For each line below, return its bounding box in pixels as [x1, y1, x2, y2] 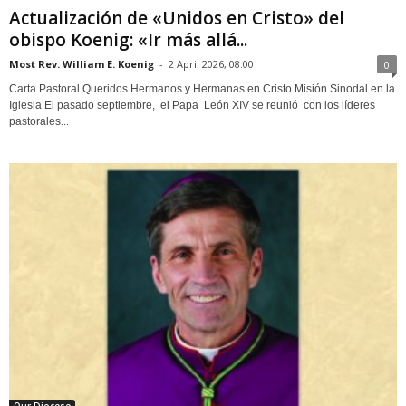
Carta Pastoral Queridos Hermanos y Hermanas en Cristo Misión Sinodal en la [9, 82, 395, 95]
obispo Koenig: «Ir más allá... [9, 27, 247, 52]
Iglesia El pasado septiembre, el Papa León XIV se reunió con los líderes [9, 98, 375, 111]
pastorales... [9, 114, 69, 128]
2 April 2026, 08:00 [169, 56, 254, 71]
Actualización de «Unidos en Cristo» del [9, 5, 344, 30]
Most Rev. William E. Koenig [9, 56, 154, 71]
